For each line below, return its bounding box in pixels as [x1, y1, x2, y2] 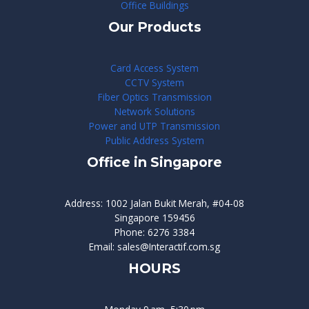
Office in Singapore [87, 153, 222, 170]
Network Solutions [114, 104, 195, 118]
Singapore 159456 [114, 211, 195, 225]
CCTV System [125, 75, 184, 89]
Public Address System [105, 133, 204, 147]
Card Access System [110, 61, 199, 74]
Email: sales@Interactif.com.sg [89, 240, 220, 254]
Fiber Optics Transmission [97, 90, 212, 103]
